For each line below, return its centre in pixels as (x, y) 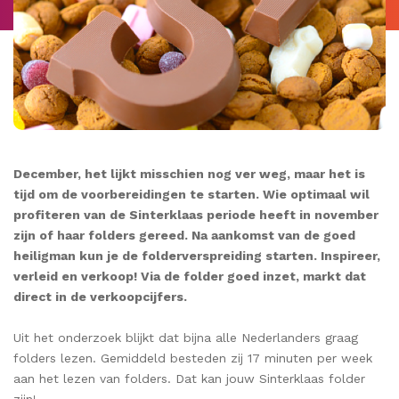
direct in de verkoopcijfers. (100, 297)
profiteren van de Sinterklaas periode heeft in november (196, 215)
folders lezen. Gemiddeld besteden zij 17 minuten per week (193, 358)
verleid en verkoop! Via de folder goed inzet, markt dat (190, 277)
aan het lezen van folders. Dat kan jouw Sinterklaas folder (189, 379)
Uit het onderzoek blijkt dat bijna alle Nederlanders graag (186, 338)
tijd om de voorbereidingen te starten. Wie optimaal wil (191, 195)
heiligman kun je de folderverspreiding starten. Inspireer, (197, 256)
